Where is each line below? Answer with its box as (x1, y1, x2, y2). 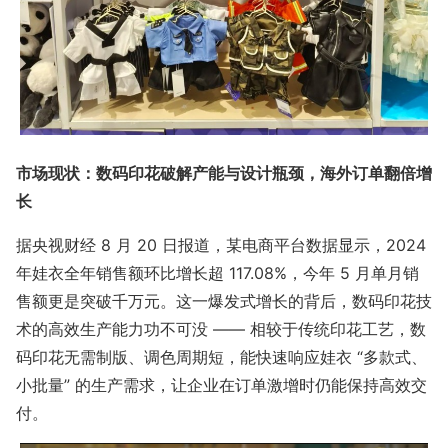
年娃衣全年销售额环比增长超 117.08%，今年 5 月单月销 (16, 263, 419, 284)
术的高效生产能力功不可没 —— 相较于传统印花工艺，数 (16, 319, 426, 340)
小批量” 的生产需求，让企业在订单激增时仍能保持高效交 (16, 375, 427, 396)
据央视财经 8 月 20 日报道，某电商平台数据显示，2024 (16, 235, 426, 256)
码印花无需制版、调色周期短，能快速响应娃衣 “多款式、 (16, 347, 427, 368)
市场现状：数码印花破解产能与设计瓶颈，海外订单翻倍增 (16, 163, 432, 184)
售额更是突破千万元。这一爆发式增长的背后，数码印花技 (16, 291, 432, 312)
